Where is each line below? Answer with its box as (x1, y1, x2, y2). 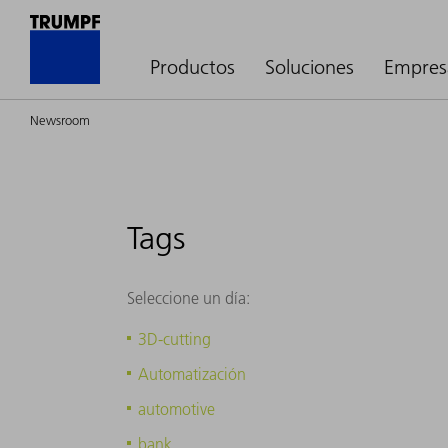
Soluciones (265, 55, 354, 79)
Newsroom (30, 112, 90, 128)
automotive (138, 398, 216, 419)
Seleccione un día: (127, 287, 250, 308)
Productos (150, 55, 235, 79)
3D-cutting (138, 328, 212, 349)
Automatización (138, 363, 247, 384)
